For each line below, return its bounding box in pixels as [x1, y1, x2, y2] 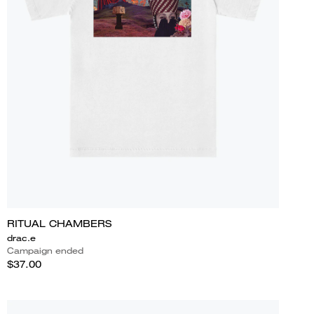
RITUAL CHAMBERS [6, 217, 111, 230]
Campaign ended [6, 244, 83, 257]
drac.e [6, 231, 36, 244]
